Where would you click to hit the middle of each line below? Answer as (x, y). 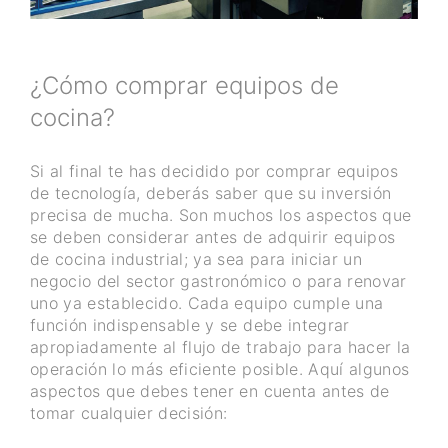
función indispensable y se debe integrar (190, 325)
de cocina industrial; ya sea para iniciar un (196, 259)
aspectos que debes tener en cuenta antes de (210, 391)
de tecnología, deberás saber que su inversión (211, 193)
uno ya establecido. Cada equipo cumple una (207, 303)
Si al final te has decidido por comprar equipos (214, 171)
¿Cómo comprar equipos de (184, 85)
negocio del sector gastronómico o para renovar (218, 281)
